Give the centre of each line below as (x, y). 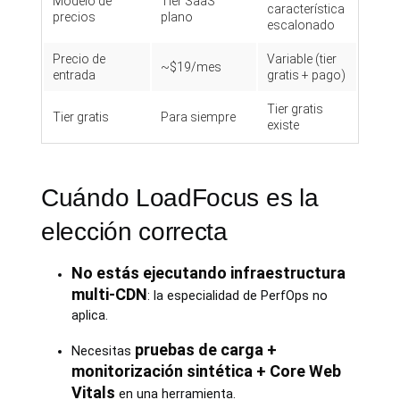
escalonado (301, 25)
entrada (74, 75)
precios (74, 17)
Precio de (79, 59)
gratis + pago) (306, 75)
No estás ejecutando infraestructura (208, 273)
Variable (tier (302, 59)
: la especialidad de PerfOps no (237, 296)
